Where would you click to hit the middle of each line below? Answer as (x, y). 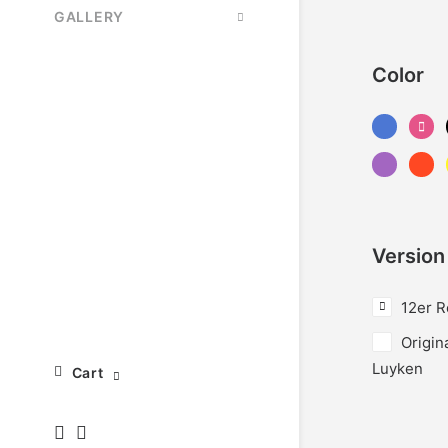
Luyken (397, 368)
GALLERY (89, 16)
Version (408, 256)
